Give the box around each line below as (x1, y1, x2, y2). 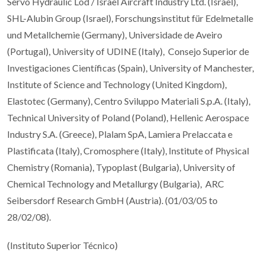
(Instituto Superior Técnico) (7, 240, 118, 251)
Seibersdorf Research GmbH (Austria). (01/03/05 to (7, 195, 218, 206)
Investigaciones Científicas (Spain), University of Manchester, (7, 62, 254, 74)
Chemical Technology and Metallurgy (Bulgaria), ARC (7, 178, 224, 190)
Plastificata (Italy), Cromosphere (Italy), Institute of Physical (7, 145, 249, 157)
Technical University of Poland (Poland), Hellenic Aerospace (7, 112, 249, 124)
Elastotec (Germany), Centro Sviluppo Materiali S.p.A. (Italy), (7, 95, 250, 107)
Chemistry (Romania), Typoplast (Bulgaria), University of (7, 161, 235, 173)
